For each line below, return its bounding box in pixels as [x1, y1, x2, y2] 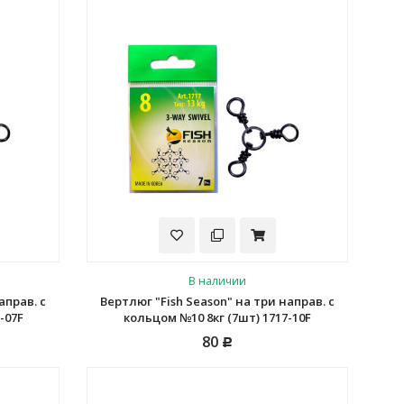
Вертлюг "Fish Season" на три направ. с [99, 293, 335, 310]
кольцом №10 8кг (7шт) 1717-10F [123, 309, 311, 326]
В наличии [188, 273, 246, 289]
